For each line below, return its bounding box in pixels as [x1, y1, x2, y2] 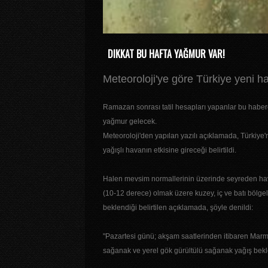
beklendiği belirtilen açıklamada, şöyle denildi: [103, 203, 253, 212]
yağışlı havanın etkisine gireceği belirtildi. [103, 146, 236, 155]
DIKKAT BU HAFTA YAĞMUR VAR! [108, 47, 225, 62]
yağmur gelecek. [103, 117, 157, 126]
